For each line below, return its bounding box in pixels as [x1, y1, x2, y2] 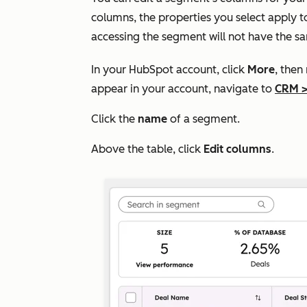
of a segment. [167, 112, 240, 125]
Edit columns [204, 143, 271, 156]
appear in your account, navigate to [91, 82, 275, 95]
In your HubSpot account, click [91, 63, 247, 76]
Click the [91, 112, 138, 125]
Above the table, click [91, 143, 204, 156]
